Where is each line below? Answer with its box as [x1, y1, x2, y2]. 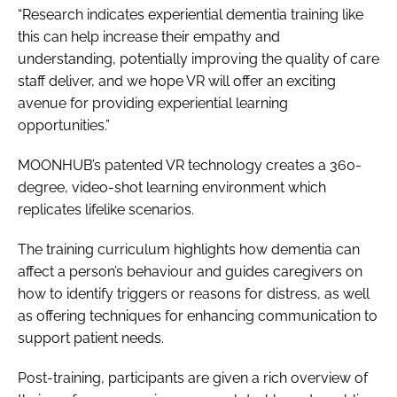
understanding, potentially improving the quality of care [18, 50, 379, 67]
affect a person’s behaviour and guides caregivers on [18, 262, 362, 280]
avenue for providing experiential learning [18, 94, 288, 112]
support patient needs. [18, 329, 164, 346]
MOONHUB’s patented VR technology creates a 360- [18, 156, 362, 174]
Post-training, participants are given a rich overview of [18, 369, 368, 386]
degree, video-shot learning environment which [18, 178, 326, 196]
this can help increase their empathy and [18, 27, 280, 45]
